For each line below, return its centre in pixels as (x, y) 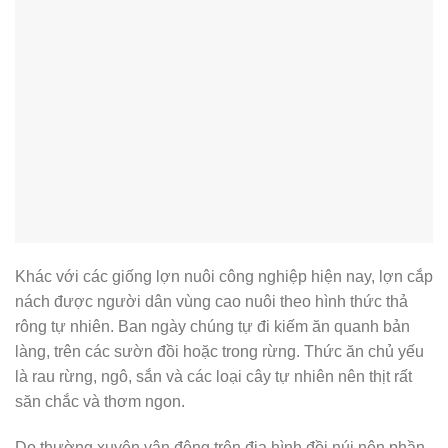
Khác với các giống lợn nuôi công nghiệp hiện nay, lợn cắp (224, 277)
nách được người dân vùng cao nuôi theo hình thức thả (211, 302)
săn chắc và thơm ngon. (100, 402)
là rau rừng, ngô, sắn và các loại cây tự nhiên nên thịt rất (213, 377)
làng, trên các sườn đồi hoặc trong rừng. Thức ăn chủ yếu (219, 352)
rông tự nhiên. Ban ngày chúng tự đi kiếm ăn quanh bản (212, 327)
